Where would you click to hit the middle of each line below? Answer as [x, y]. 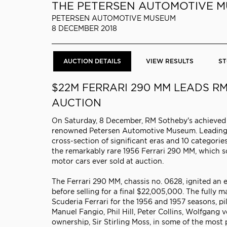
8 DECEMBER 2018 [84, 28]
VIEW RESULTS [169, 61]
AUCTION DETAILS [92, 61]
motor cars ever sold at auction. [108, 161]
